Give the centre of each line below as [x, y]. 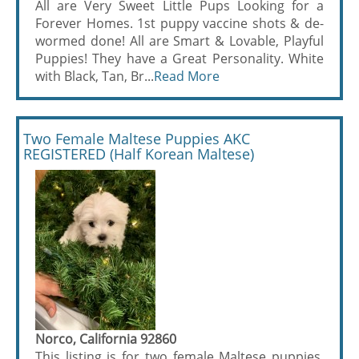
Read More [187, 76]
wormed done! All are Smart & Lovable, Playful [179, 41]
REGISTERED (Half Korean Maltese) [139, 154]
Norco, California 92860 [106, 339]
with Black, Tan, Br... [95, 76]
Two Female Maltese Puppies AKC [137, 139]
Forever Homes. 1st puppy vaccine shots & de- [179, 23]
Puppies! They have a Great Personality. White [179, 58]
